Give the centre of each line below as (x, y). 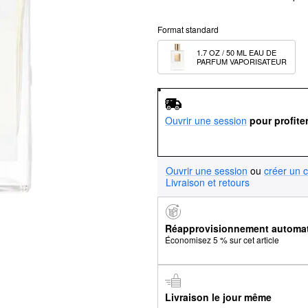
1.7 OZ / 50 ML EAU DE (236, 52)
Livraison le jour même (218, 297)
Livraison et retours (208, 182)
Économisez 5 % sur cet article (222, 240)
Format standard (188, 29)
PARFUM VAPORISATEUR (242, 61)
